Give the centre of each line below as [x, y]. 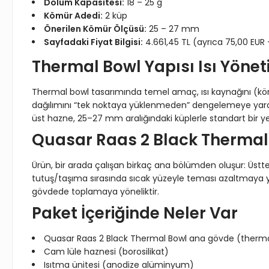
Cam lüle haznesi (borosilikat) [106, 252]
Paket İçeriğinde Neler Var [135, 213]
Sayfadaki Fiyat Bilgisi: [93, 42]
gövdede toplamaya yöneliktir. [95, 192]
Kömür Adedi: [73, 16]
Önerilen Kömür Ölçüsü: [95, 29]
